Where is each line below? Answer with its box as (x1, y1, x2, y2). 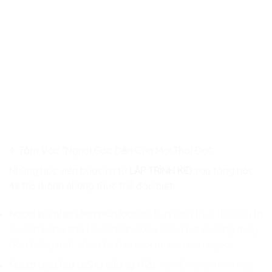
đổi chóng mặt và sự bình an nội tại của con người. (9, 237, 234, 250)
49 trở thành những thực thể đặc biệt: (9, 179, 175, 192)
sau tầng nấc (192, 164, 254, 177)
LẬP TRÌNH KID (129, 164, 192, 177)
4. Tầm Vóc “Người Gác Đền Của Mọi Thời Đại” (9, 144, 212, 157)
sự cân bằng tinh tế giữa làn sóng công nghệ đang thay (9, 222, 257, 235)
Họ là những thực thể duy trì (137, 207, 263, 220)
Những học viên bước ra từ (9, 164, 127, 177)
